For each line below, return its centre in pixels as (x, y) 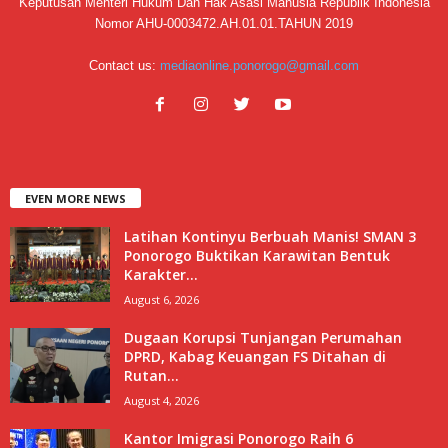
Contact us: (124, 65)
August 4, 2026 (161, 400)
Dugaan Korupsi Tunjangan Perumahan (263, 337)
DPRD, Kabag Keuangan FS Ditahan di (255, 356)
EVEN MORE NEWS (75, 198)
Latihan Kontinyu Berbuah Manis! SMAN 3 (270, 236)
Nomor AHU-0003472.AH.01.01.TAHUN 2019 (224, 23)
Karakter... (161, 274)
